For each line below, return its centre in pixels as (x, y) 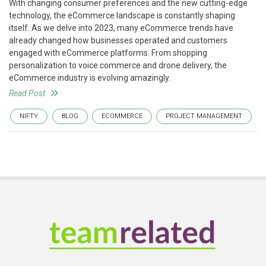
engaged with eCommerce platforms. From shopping (108, 53)
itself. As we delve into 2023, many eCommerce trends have (121, 28)
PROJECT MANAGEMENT (204, 116)
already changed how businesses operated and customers (118, 41)
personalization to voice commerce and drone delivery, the (118, 66)
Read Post (27, 94)
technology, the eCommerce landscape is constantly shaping (122, 16)
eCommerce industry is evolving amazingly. (90, 78)
